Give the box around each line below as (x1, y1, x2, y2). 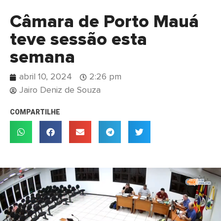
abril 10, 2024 (19, 73, 72, 82)
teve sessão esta (10, 31, 147, 49)
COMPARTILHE (10, 108, 60, 116)
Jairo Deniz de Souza (19, 86, 101, 95)
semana (10, 49, 75, 67)
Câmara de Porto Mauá (10, 13, 199, 32)
